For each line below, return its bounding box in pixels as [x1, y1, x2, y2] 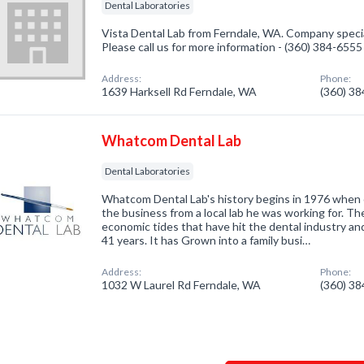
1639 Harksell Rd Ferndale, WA [102, 84, 258, 98]
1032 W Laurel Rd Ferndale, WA [102, 278, 262, 292]
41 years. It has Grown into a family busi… [102, 233, 311, 247]
